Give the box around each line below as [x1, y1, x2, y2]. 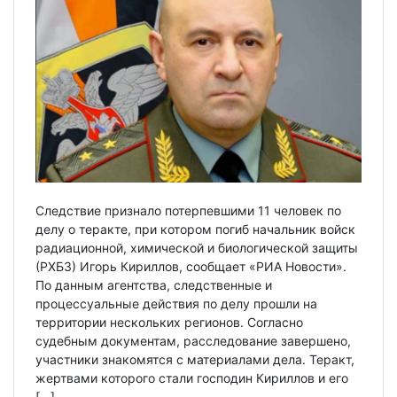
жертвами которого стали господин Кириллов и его [35, 370, 348, 385]
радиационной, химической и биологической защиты [35, 239, 358, 255]
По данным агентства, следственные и [35, 276, 272, 292]
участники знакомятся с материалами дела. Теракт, [35, 351, 354, 367]
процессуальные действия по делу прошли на [35, 295, 317, 311]
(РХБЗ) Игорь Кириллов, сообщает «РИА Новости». [35, 258, 346, 274]
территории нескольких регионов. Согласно [35, 314, 303, 330]
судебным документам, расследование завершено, [35, 332, 351, 348]
